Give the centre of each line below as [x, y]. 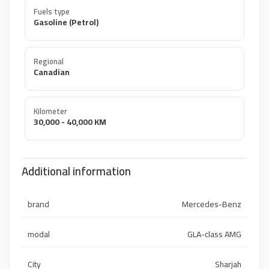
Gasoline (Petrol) [66, 23]
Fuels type [52, 12]
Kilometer [50, 111]
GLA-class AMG [214, 234]
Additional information [76, 171]
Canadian [52, 72]
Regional [49, 62]
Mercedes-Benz [212, 204]
